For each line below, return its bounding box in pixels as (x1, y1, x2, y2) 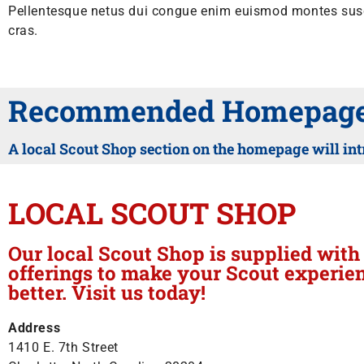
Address (8, 320, 61, 336)
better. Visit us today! (8, 279, 206, 305)
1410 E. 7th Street (8, 340, 119, 355)
